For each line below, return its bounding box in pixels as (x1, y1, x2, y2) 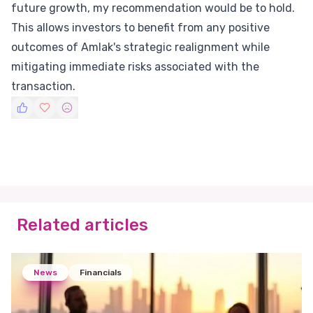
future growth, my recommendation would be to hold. (11, 1, 295, 15)
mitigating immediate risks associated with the (11, 60, 259, 73)
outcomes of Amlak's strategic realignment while (11, 41, 270, 54)
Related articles (17, 215, 148, 235)
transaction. (11, 80, 75, 93)
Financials (80, 268, 122, 277)
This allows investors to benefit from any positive (11, 21, 270, 34)
